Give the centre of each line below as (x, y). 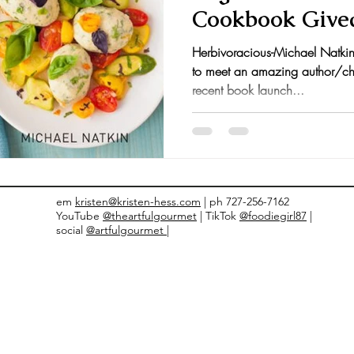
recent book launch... (248, 90)
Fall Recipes (127, 32)
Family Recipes (218, 32)
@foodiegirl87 (273, 215)
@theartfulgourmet (150, 215)
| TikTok (218, 215)
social (71, 230)
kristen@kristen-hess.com (138, 201)
